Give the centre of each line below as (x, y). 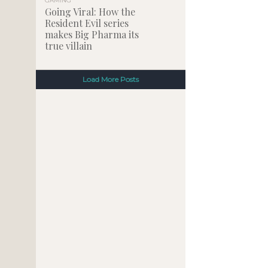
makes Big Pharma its (92, 34)
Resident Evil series (87, 23)
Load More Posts (111, 79)
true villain (68, 46)
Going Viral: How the (90, 12)
